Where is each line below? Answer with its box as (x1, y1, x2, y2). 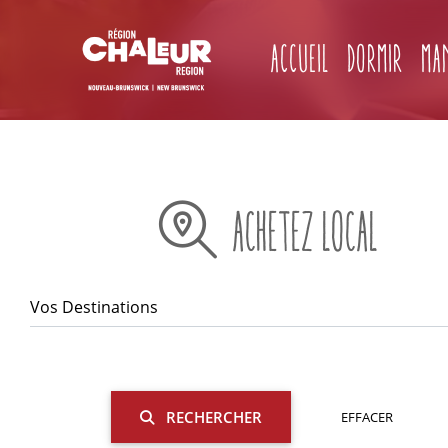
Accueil (271, 36, 330, 82)
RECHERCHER (161, 407, 262, 427)
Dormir (348, 36, 404, 82)
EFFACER (340, 407, 393, 426)
